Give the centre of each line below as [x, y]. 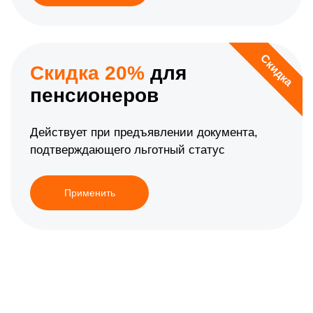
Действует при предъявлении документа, [144, 133]
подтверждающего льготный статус [128, 150]
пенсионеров [94, 96]
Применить [89, 193]
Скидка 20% [87, 73]
